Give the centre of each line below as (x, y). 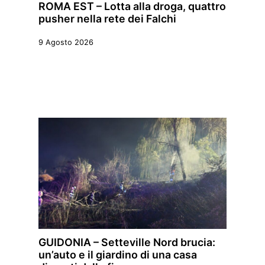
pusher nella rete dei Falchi (107, 18)
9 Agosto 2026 (66, 42)
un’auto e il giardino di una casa (118, 255)
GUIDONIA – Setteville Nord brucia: (127, 243)
